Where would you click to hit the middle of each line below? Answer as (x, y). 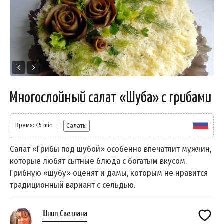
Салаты (77, 126)
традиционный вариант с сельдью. (73, 185)
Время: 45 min (34, 125)
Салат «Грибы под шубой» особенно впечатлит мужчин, (111, 149)
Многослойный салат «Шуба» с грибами (111, 98)
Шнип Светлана (65, 214)
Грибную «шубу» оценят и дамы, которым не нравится (109, 173)
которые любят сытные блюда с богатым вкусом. (98, 161)
